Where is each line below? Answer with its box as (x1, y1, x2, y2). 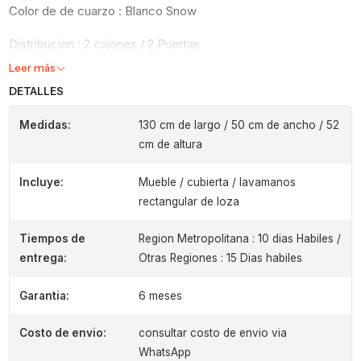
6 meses (138, 288, 182, 302)
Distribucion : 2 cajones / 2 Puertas (9, 35, 201, 52)
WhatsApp (138, 346, 191, 359)
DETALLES (9, 85, 64, 98)
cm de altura (138, 138, 202, 151)
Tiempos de (19, 232, 85, 246)
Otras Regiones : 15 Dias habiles (138, 251, 302, 265)
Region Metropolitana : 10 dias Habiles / (138, 232, 341, 246)
